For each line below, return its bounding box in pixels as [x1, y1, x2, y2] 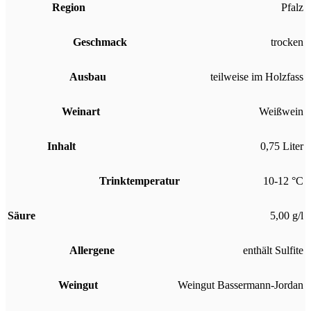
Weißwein [259, 105, 303, 117]
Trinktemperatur [99, 174, 180, 187]
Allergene [69, 244, 115, 256]
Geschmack [73, 35, 127, 48]
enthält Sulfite [243, 244, 303, 256]
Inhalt [47, 140, 76, 152]
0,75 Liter [260, 140, 303, 152]
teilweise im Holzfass [210, 70, 303, 83]
